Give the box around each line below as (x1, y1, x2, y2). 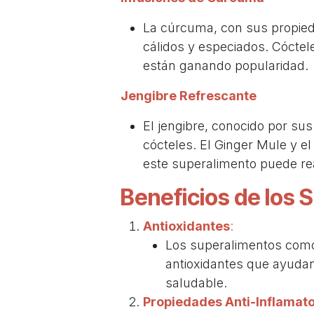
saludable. (165, 275, 227, 291)
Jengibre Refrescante (121, 88, 257, 104)
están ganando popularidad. (143, 58, 308, 74)
